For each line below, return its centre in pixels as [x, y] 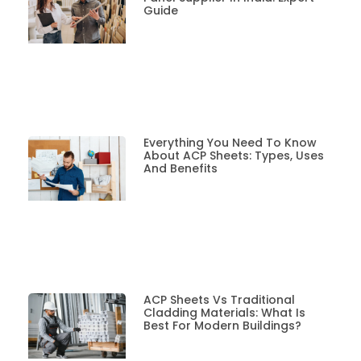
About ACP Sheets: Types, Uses [233, 155]
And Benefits [180, 168]
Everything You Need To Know [230, 142]
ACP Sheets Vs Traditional [219, 300]
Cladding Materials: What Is [224, 313]
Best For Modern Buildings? [222, 326]
